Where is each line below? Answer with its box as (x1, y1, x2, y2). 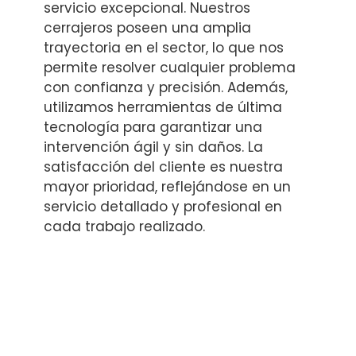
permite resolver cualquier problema (44, 57, 296, 77)
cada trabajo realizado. (44, 216, 205, 236)
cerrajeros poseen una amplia (44, 17, 251, 37)
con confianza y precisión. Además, (44, 77, 288, 97)
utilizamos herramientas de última (44, 97, 282, 117)
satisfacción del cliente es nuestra (44, 157, 283, 176)
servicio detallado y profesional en (44, 196, 282, 216)
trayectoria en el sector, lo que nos (44, 37, 284, 57)
